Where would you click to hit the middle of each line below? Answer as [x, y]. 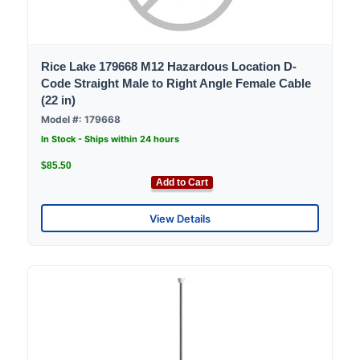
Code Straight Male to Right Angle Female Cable [176, 84]
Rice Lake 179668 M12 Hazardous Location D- [169, 67]
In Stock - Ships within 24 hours [110, 139]
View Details [180, 218]
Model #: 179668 [81, 120]
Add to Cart [182, 183]
